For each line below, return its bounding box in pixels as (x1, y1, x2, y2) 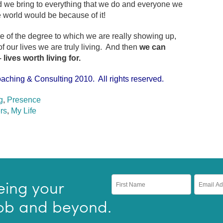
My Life (11, 107, 36, 115)
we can (139, 43, 166, 51)
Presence (7, 96, 41, 104)
